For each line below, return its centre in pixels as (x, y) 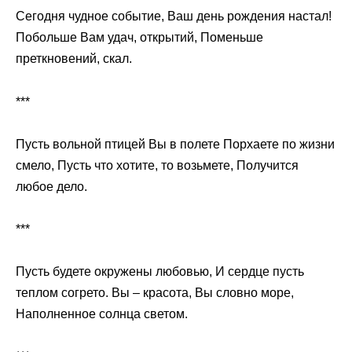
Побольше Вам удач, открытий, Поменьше (139, 38)
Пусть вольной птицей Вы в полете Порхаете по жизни (175, 144)
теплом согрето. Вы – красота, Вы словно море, (155, 293)
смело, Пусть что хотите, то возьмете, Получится (157, 165)
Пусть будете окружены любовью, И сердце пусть (160, 272)
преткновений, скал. (74, 59)
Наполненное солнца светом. (102, 314)
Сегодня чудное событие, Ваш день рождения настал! (174, 16)
